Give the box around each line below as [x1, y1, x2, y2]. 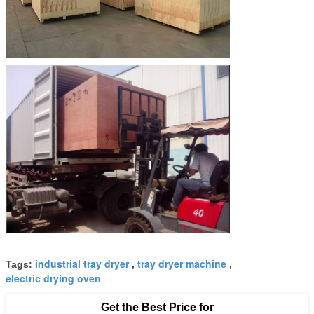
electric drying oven [6, 271, 101, 286]
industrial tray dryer [35, 257, 129, 271]
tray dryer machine [137, 257, 226, 271]
